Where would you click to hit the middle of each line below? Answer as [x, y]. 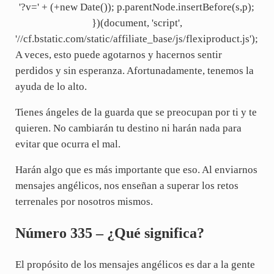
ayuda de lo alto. [51, 86]
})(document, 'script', [137, 23]
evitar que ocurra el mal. [68, 144]
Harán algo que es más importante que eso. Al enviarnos [136, 169]
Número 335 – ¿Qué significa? [109, 233]
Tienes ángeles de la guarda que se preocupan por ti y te [136, 112]
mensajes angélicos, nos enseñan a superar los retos [127, 185]
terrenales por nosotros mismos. [84, 201]
